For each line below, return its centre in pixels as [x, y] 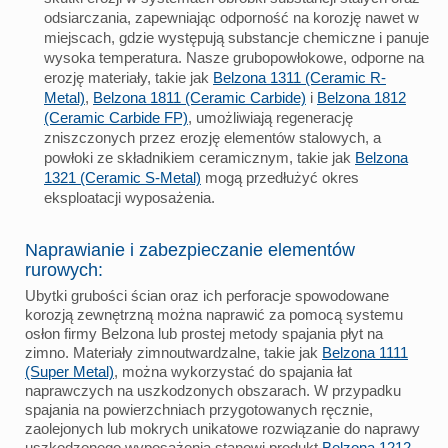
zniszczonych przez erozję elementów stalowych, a [212, 137]
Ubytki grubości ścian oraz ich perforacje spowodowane [207, 295]
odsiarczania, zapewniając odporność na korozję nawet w [231, 17]
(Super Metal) [69, 371]
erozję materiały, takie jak [128, 77]
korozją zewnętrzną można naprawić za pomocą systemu [214, 314]
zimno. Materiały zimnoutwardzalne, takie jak [173, 352]
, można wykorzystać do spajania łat [233, 371]
